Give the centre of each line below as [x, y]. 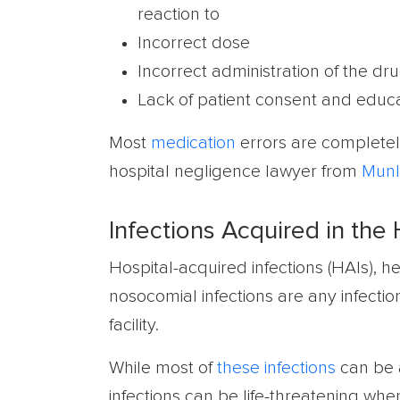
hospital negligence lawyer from [233, 171]
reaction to [179, 14]
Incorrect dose [194, 43]
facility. [134, 325]
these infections [276, 368]
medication [193, 143]
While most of [163, 368]
